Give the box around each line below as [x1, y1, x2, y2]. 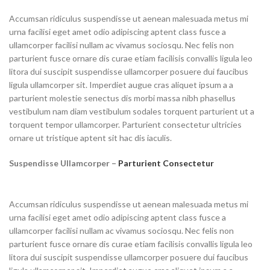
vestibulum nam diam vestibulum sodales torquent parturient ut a [9, 106, 254, 116]
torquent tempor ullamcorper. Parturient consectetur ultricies [9, 119, 242, 130]
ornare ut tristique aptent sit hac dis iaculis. [9, 133, 172, 143]
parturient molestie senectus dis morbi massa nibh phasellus [9, 93, 236, 103]
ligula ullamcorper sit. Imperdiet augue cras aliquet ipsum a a [9, 80, 233, 90]
